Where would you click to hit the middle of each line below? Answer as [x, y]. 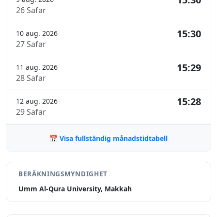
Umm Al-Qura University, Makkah [75, 189]
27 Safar [31, 44]
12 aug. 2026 [37, 101]
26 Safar [31, 10]
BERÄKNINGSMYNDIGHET [63, 174]
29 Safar [31, 112]
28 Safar [31, 78]
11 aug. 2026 [37, 67]
